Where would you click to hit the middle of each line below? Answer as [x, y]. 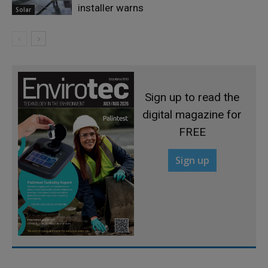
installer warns [111, 7]
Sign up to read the [192, 97]
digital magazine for [192, 114]
